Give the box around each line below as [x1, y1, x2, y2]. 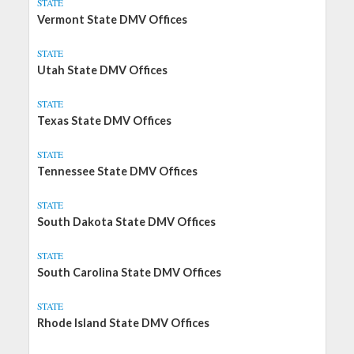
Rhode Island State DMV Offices [36, 316, 209, 330]
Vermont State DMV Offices [36, 13, 187, 26]
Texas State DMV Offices [36, 114, 171, 127]
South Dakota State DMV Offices [36, 215, 216, 228]
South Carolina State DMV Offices [36, 265, 221, 279]
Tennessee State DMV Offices [36, 164, 198, 178]
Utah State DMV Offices [36, 63, 168, 77]
